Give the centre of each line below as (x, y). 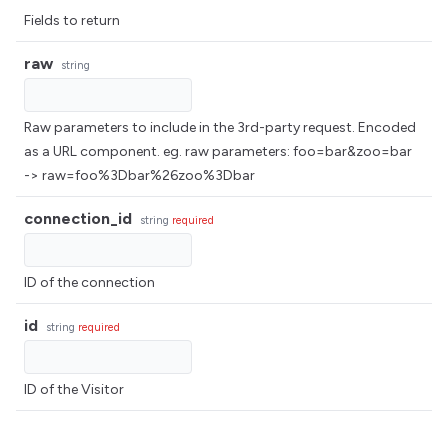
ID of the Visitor (74, 389)
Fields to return (72, 20)
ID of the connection (89, 282)
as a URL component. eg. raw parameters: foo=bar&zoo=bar (218, 151)
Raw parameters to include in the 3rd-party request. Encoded (220, 127)
